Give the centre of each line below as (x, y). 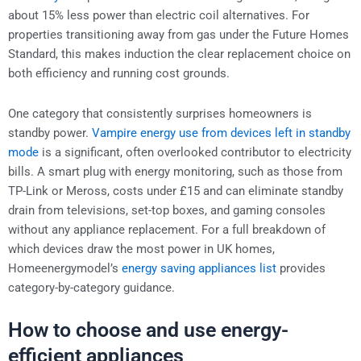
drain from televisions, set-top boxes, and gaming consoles (167, 210)
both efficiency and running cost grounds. (119, 74)
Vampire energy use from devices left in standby (221, 133)
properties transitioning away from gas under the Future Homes (178, 35)
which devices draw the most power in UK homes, (141, 249)
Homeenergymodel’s (65, 268)
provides (301, 268)
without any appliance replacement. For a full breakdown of (167, 229)
